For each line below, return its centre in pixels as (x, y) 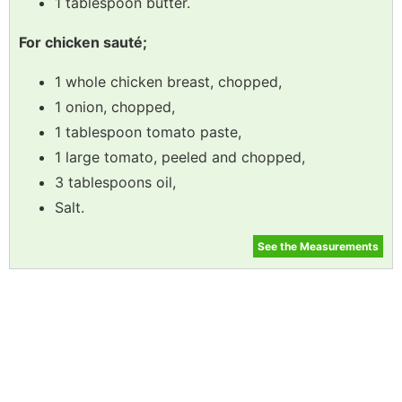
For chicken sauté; (83, 42)
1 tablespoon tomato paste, (148, 131)
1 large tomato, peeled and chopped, (180, 157)
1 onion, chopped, (115, 106)
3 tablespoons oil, (115, 182)
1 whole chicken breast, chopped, (168, 81)
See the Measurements (318, 246)
